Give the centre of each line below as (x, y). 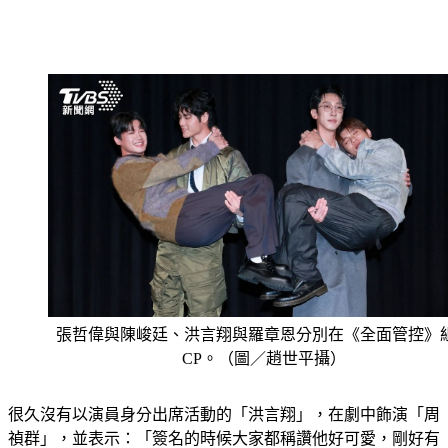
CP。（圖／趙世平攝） (264, 335)
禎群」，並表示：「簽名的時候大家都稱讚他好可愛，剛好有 (224, 415)
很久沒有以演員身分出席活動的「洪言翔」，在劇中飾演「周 (224, 391)
